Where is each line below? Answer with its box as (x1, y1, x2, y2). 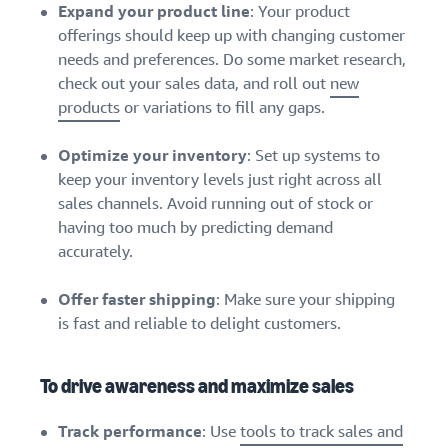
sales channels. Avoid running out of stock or (58, 193, 373, 215)
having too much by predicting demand (58, 217, 333, 239)
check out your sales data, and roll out (58, 73, 330, 95)
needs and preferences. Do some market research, (58, 49, 406, 71)
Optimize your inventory (58, 145, 247, 167)
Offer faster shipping (58, 289, 216, 311)
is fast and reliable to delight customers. (58, 313, 341, 335)
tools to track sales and (240, 421, 403, 443)
